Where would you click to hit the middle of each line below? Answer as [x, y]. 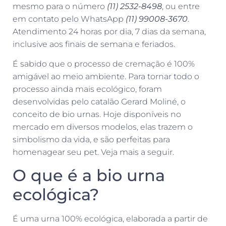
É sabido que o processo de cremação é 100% [104, 64]
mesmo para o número [60, 6]
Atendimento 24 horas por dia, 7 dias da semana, [109, 31]
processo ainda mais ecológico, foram [87, 89]
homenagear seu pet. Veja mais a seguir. [94, 152]
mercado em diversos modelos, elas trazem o [103, 127]
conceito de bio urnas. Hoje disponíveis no [97, 115]
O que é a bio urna [89, 175]
